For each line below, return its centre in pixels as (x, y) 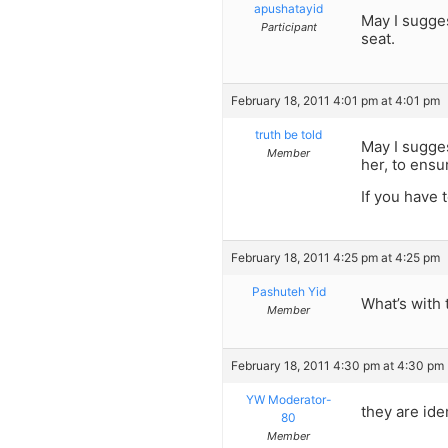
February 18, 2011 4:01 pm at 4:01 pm (335, 100)
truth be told (288, 134)
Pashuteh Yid (288, 292)
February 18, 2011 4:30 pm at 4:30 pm (337, 365)
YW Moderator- (288, 399)
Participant (288, 27)
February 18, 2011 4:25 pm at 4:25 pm (335, 258)
